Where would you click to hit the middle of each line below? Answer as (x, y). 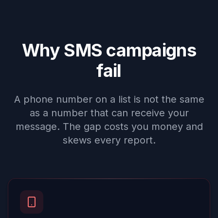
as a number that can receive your (109, 113)
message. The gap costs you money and (109, 127)
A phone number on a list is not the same (109, 99)
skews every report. (109, 140)
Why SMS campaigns (109, 50)
